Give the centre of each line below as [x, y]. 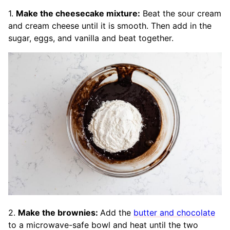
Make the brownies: [59, 212]
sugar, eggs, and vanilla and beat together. [92, 38]
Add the [117, 212]
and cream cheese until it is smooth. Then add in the [110, 26]
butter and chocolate [174, 212]
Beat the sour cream [181, 14]
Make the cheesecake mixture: [78, 14]
